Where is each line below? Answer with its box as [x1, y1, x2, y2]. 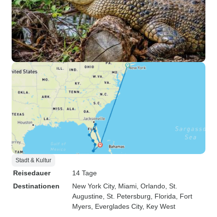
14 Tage [72, 169, 97, 177]
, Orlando [137, 182, 165, 190]
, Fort [176, 192, 192, 200]
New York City [72, 182, 114, 190]
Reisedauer [13, 169, 50, 177]
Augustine [72, 192, 103, 200]
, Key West [142, 202, 175, 210]
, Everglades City [91, 202, 142, 210]
